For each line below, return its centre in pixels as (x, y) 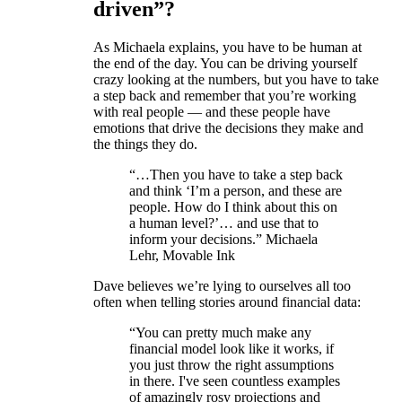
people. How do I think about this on (233, 206)
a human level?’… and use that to (224, 223)
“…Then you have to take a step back (236, 174)
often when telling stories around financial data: (227, 301)
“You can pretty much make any (220, 332)
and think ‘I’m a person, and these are (236, 190)
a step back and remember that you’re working (225, 95)
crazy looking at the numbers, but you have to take (236, 79)
